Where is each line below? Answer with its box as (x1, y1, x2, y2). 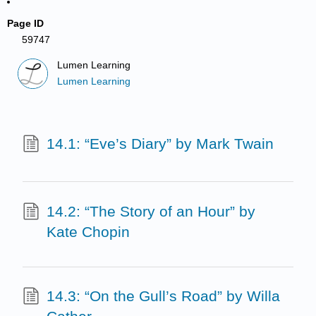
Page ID (7, 18, 44, 29)
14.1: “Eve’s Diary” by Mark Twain (46, 135, 274, 152)
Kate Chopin (46, 223, 130, 240)
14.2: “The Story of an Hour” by (46, 202, 255, 219)
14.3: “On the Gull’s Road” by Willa (46, 288, 280, 305)
